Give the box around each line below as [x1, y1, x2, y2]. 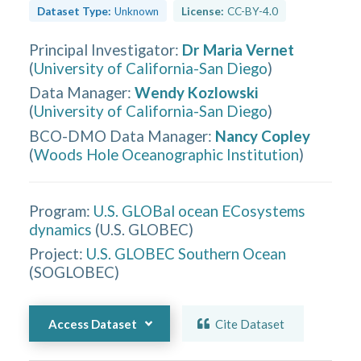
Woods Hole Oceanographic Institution [34, 144, 300, 164]
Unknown [114, 4, 160, 18]
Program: [29, 201, 91, 220]
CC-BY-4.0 [226, 4, 278, 18]
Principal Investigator [29, 39, 176, 59]
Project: [29, 244, 84, 263]
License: [180, 4, 224, 18]
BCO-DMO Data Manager [29, 126, 209, 145]
